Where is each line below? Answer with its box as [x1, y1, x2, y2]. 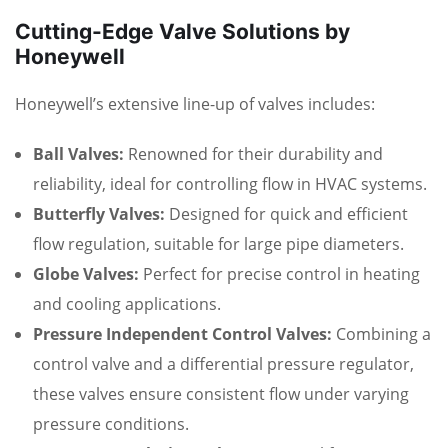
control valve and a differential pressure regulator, [33, 353, 414, 376]
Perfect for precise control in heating [139, 263, 420, 286]
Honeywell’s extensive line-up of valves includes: [15, 93, 375, 116]
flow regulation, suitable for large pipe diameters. [33, 233, 404, 256]
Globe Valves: [33, 263, 139, 286]
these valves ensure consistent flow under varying [33, 383, 409, 406]
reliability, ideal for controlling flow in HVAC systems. [33, 173, 427, 196]
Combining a [332, 323, 431, 346]
